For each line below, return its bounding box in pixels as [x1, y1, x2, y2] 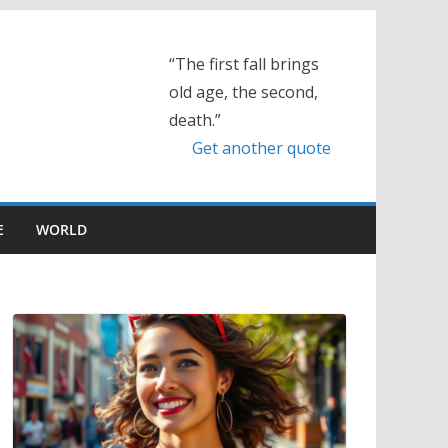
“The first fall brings [168, 53, 319, 75]
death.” [168, 109, 221, 131]
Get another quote [191, 137, 331, 159]
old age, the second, [168, 81, 318, 103]
